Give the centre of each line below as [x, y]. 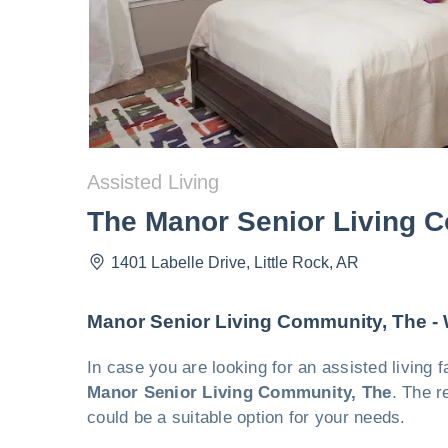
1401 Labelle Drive [178, 262]
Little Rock [291, 262]
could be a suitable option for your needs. [246, 417]
